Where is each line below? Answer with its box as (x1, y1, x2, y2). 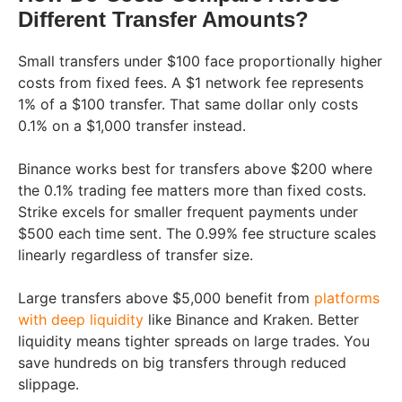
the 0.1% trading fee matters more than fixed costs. (18, 181, 366, 200)
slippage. (18, 375, 79, 394)
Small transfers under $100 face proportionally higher (18, 52, 382, 71)
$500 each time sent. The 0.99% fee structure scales (18, 224, 376, 243)
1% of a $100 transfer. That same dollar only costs (18, 95, 358, 114)
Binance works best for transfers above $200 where (18, 160, 372, 179)
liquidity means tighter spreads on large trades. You (18, 332, 370, 351)
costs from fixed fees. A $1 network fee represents (18, 74, 363, 92)
